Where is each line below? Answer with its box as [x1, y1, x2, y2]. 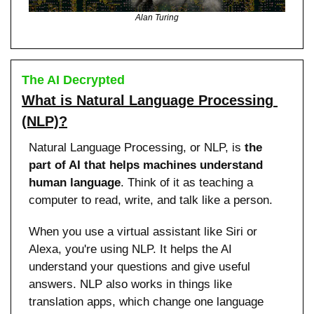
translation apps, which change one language [29, 295, 264, 309]
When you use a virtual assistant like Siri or [29, 225, 257, 239]
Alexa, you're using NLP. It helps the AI [29, 243, 232, 257]
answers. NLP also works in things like [29, 278, 232, 292]
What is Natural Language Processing [22, 93, 273, 109]
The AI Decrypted [22, 73, 125, 88]
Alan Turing [135, 13, 179, 23]
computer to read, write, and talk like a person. [29, 193, 273, 207]
